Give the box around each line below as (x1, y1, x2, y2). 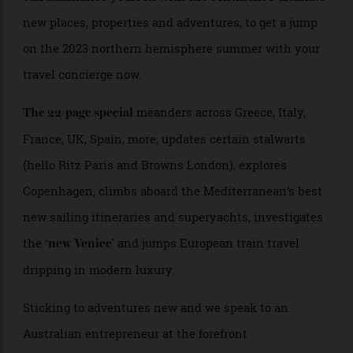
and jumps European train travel (120, 284, 315, 301)
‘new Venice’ (46, 285, 121, 301)
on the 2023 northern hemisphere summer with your (24, 79, 336, 96)
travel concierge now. (24, 106, 149, 124)
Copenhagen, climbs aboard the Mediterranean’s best (24, 229, 340, 247)
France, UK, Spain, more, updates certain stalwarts (24, 174, 321, 191)
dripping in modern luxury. (24, 312, 184, 329)
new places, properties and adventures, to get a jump (24, 51, 334, 69)
